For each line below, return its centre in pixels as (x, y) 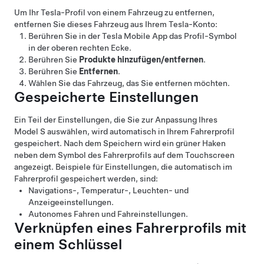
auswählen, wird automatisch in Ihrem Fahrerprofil (140, 131)
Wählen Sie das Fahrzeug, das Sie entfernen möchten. (129, 83)
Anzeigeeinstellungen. (71, 202)
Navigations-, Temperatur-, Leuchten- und (108, 190)
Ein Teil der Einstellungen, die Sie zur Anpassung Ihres (116, 119)
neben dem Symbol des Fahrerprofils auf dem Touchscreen (124, 155)
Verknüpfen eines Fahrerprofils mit (130, 227)
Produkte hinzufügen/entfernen (141, 59)
